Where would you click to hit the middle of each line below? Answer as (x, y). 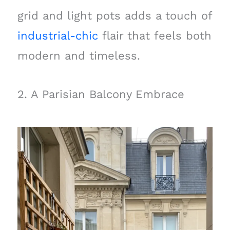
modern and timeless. (79, 56)
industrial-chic (57, 36)
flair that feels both (155, 36)
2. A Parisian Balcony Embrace (101, 94)
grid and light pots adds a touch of (114, 16)
